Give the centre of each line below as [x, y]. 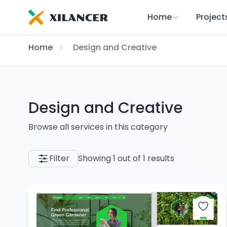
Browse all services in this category [98, 127]
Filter [59, 158]
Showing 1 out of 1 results [126, 158]
